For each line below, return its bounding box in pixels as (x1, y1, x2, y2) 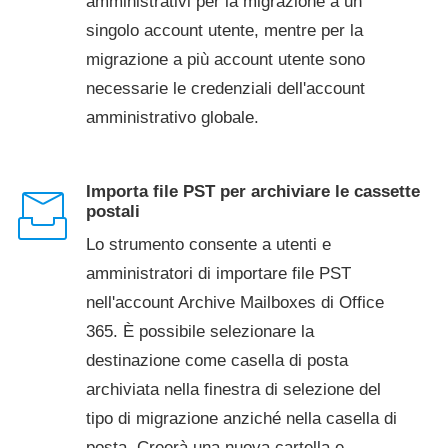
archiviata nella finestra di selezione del (86, 380, 381, 399)
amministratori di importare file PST (86, 264, 351, 283)
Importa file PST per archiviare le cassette (86, 182, 420, 201)
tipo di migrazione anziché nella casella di (86, 409, 397, 428)
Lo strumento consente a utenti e (86, 235, 331, 254)
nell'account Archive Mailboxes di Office (86, 293, 384, 312)
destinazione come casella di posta (86, 351, 348, 370)
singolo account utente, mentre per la (86, 21, 363, 40)
